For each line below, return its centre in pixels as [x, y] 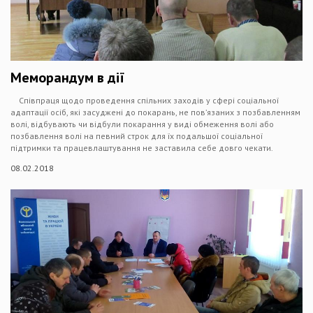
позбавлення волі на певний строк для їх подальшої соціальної [137, 136]
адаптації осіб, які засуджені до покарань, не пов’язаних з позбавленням [155, 112]
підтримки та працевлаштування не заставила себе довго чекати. [142, 148]
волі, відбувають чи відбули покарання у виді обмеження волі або [142, 124]
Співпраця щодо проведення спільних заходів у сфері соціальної [145, 100]
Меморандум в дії [67, 78]
